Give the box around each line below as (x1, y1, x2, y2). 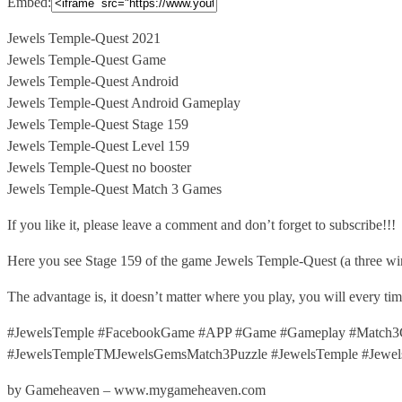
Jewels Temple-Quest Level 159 (7, 137, 189, 153)
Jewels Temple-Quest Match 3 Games (7, 180, 222, 197)
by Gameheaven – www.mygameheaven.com (7, 381, 266, 398)
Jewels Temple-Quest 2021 (7, 30, 161, 46)
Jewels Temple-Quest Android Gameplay (7, 94, 240, 110)
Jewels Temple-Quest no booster (7, 159, 191, 175)
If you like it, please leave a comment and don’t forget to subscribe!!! (7, 216, 396, 232)
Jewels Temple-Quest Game (7, 51, 166, 67)
